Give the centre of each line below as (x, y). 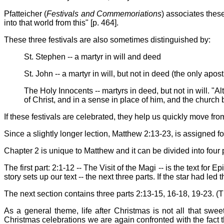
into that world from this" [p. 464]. (61, 22)
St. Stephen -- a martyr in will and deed (92, 56)
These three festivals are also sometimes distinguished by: (107, 39)
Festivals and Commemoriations (104, 13)
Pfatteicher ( (25, 13)
